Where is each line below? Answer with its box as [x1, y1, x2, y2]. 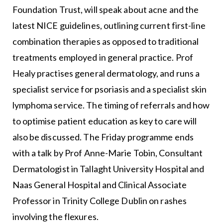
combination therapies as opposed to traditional [12, 36, 199, 47]
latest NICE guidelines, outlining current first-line [12, 20, 206, 31]
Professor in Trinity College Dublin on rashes [12, 195, 187, 207]
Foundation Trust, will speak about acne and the [12, 4, 199, 15]
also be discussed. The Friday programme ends [12, 131, 194, 143]
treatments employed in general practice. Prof [12, 52, 194, 63]
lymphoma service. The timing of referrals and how [12, 100, 210, 111]
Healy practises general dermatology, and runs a [12, 68, 200, 79]
